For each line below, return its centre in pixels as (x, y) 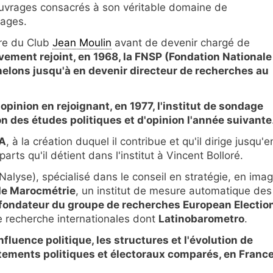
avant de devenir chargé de (181, 43)
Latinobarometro (201, 218)
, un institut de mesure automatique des (174, 190)
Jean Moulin (82, 43)
